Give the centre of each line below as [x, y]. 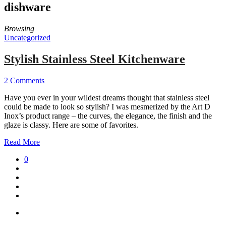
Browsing [19, 28]
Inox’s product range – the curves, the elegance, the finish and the [108, 116]
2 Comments [24, 80]
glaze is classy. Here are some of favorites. [71, 125]
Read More [22, 142]
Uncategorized [27, 37]
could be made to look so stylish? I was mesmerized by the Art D [107, 106]
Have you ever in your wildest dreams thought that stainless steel [107, 97]
